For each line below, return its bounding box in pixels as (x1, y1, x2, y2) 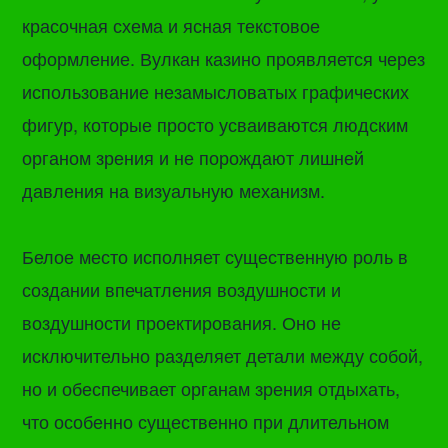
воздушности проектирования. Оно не (22, 308, 342, 335)
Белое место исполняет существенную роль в (22, 242, 409, 269)
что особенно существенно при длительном (22, 407, 390, 434)
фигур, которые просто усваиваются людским (22, 111, 409, 138)
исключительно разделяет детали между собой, (22, 341, 424, 368)
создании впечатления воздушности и (22, 275, 342, 302)
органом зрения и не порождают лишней (22, 144, 365, 171)
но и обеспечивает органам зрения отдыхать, (22, 374, 401, 401)
